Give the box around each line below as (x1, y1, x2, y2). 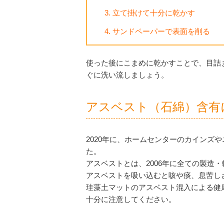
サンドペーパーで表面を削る (112, 27, 210, 36)
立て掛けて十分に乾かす (112, 8, 195, 17)
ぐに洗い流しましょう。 (86, 70, 168, 79)
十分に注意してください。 (86, 194, 176, 203)
